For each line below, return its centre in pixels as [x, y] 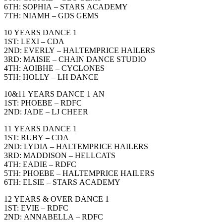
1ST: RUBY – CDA [36, 137]
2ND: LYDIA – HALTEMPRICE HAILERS [76, 146]
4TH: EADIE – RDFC [40, 164]
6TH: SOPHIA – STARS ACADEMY [66, 6]
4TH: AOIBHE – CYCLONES [54, 68]
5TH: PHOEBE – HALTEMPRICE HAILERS [79, 173]
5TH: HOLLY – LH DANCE [51, 77]
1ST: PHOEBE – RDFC [43, 103]
